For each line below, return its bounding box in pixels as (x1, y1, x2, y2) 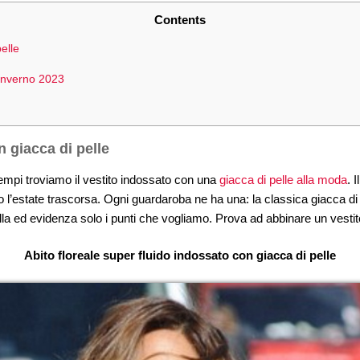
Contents (154, 13, 206, 27)
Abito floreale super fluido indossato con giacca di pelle (24, 248, 336, 263)
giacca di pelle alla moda (219, 173, 347, 187)
